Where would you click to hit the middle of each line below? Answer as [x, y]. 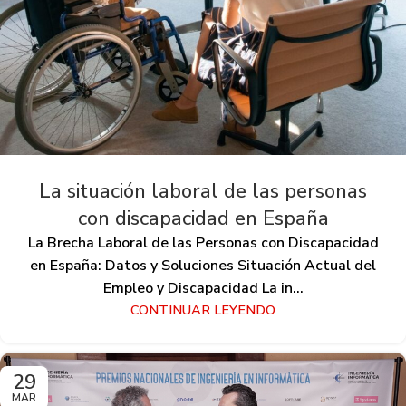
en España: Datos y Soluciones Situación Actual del [203, 266]
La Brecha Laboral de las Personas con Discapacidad [203, 243]
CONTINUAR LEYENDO [203, 310]
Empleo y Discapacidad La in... [203, 288]
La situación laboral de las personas [203, 191]
